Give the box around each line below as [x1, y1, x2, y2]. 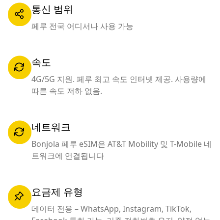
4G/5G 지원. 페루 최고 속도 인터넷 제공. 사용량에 [31, 74, 206, 84]
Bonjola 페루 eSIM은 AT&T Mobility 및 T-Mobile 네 [31, 138, 212, 149]
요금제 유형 [31, 185, 83, 198]
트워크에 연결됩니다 [31, 150, 104, 161]
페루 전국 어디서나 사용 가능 [31, 21, 134, 31]
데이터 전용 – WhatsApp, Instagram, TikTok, [31, 203, 192, 214]
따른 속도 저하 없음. [31, 85, 102, 96]
